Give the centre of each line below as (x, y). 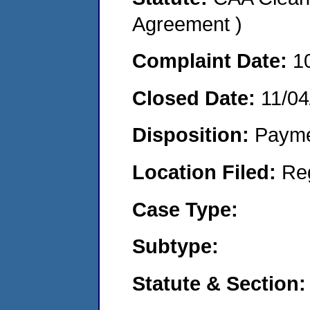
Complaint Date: (212, 61)
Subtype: (175, 246)
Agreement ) (187, 24)
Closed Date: (197, 98)
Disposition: (193, 135)
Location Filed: (207, 172)
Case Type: (185, 209)
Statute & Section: (219, 283)
